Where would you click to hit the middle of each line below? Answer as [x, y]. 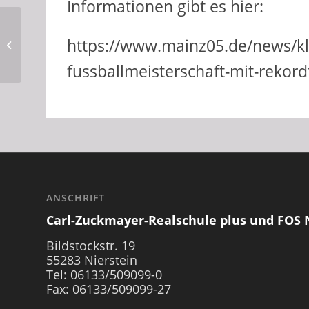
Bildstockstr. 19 [91, 245]
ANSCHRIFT [76, 198]
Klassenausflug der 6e [69, 29]
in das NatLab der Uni [68, 44]
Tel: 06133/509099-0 [104, 274]
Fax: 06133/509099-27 [109, 289]
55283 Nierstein [92, 260]
